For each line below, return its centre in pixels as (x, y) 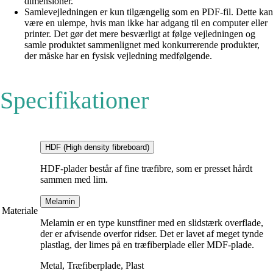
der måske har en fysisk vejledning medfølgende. (118, 56)
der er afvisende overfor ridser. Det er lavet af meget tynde (152, 234)
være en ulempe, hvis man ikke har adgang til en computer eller (146, 23)
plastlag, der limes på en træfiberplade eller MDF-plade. (147, 245)
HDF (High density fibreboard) (97, 147)
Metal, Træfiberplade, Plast (92, 266)
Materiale (20, 211)
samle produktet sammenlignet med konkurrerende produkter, (142, 45)
